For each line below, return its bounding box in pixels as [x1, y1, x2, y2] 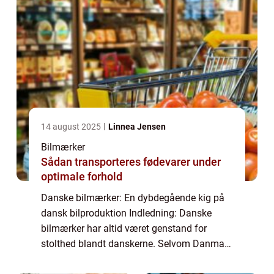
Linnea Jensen [108, 121, 166, 131]
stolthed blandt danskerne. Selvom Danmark [41, 237, 232, 250]
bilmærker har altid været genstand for [41, 222, 207, 234]
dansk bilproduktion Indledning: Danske [41, 207, 212, 219]
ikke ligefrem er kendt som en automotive [41, 253, 218, 265]
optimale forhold [41, 169, 122, 183]
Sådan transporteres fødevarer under [41, 155, 221, 168]
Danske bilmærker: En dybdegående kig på [41, 191, 224, 204]
